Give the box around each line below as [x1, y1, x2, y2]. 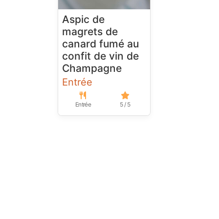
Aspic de [62, 13, 105, 26]
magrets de [62, 25, 118, 38]
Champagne [62, 62, 122, 75]
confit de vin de [62, 50, 139, 63]
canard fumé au [62, 38, 139, 50]
